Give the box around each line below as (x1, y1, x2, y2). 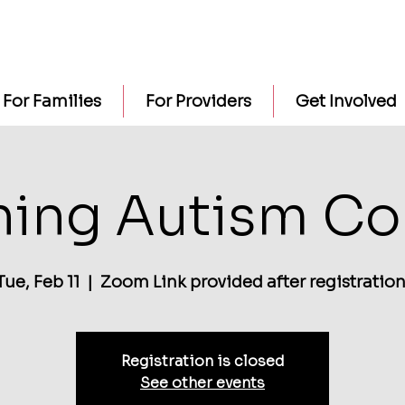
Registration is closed (120, 352, 285, 371)
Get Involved (295, 91, 397, 111)
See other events (140, 373, 265, 392)
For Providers (145, 91, 251, 111)
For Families (2, 91, 101, 111)
